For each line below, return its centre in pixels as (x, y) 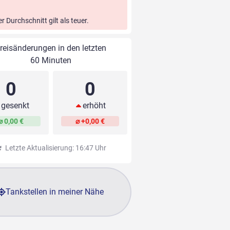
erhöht (94, 106)
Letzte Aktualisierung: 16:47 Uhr (55, 148)
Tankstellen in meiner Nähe (55, 192)
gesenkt (15, 106)
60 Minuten (51, 61)
